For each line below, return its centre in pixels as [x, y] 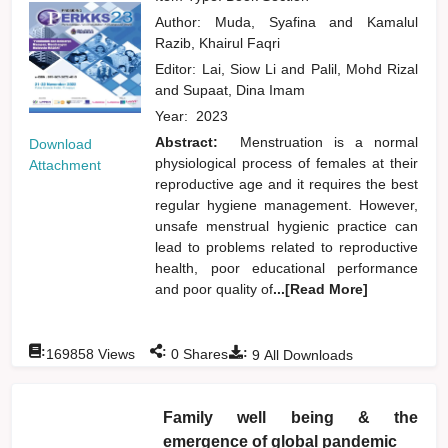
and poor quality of [214, 288]
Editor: [178, 68]
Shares [204, 353]
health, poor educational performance [287, 267]
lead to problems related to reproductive [287, 246]
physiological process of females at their [287, 162]
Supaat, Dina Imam [244, 89]
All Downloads [307, 354]
